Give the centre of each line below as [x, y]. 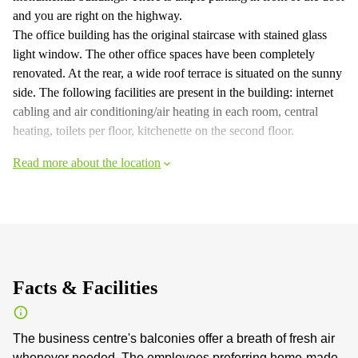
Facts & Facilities [85, 287]
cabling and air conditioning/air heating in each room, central [165, 111]
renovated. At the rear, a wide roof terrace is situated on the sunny [177, 73]
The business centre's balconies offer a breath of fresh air [174, 338]
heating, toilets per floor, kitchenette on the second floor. [153, 130]
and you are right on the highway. [97, 15]
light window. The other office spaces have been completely [164, 54]
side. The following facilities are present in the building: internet [173, 92]
